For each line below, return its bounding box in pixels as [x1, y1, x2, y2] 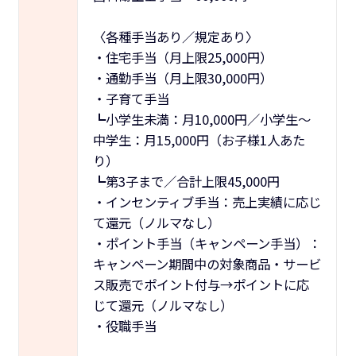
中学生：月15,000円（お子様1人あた [92, 130, 305, 149]
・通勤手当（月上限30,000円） [92, 68, 273, 87]
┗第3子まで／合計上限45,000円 [92, 171, 280, 191]
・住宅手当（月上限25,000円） [92, 47, 273, 67]
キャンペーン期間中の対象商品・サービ [92, 253, 321, 273]
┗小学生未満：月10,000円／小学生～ [92, 109, 311, 129]
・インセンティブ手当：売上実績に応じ [92, 192, 321, 211]
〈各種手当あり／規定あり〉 [92, 26, 258, 46]
